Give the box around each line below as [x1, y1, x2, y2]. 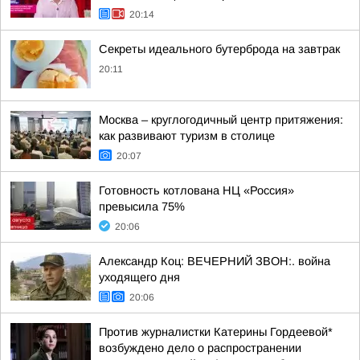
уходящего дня [99, 271, 180, 284]
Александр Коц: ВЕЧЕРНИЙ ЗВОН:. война [99, 255, 330, 268]
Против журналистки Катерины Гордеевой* [99, 325, 333, 338]
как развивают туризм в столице [99, 129, 275, 142]
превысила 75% [99, 200, 185, 213]
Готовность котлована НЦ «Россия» [99, 184, 294, 197]
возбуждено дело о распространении [99, 342, 301, 354]
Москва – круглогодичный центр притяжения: [99, 113, 343, 126]
